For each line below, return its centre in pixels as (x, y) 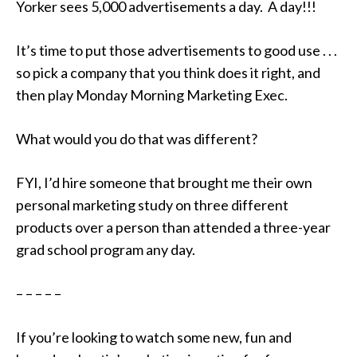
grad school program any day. (106, 250)
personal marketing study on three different (152, 205)
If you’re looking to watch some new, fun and (154, 337)
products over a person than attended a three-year (173, 228)
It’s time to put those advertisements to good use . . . (177, 51)
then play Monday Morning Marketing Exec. (152, 95)
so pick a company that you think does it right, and (168, 73)
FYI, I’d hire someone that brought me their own (164, 183)
